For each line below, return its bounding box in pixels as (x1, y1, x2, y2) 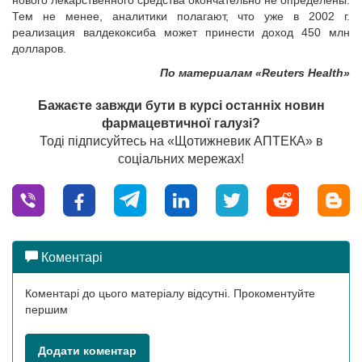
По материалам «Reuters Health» (160, 66, 350, 79)
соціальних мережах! (118, 152, 244, 166)
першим (25, 303, 68, 316)
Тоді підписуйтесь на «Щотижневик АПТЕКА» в (39, 134, 323, 148)
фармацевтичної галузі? (102, 116, 260, 130)
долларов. (12, 42, 66, 55)
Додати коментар (38, 344, 137, 357)
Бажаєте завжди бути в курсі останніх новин (37, 99, 325, 112)
